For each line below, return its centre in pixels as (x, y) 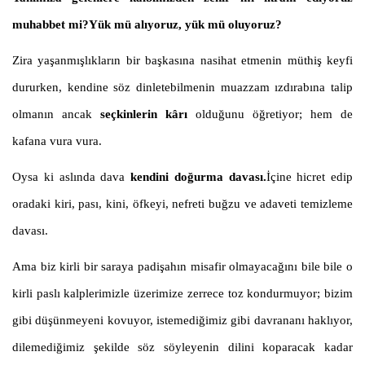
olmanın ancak (56, 114)
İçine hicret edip (309, 177)
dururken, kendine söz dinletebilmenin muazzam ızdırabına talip (182, 88)
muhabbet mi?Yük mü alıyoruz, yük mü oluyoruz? (147, 25)
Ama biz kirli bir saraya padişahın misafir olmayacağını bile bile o (182, 267)
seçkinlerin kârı (144, 114)
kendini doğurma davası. (196, 177)
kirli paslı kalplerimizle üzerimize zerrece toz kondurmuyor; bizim (182, 294)
